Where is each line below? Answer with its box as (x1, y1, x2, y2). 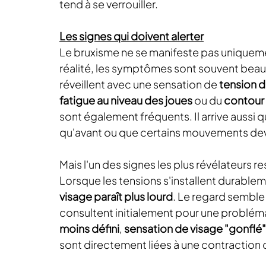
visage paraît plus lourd (59, 189, 173, 203)
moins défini (59, 221, 119, 235)
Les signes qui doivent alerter (59, 29, 204, 43)
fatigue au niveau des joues (59, 93, 194, 107)
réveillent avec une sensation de (59, 77, 219, 91)
